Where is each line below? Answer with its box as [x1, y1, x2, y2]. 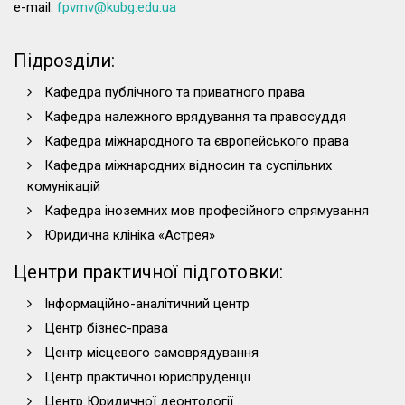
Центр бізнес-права [44, 320, 168, 336]
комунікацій [27, 178, 100, 194]
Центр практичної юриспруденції [44, 369, 250, 385]
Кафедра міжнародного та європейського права [44, 133, 349, 149]
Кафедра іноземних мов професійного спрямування [44, 202, 369, 219]
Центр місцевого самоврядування [44, 344, 259, 361]
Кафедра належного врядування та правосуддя [44, 108, 346, 125]
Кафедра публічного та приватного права [44, 84, 305, 100]
